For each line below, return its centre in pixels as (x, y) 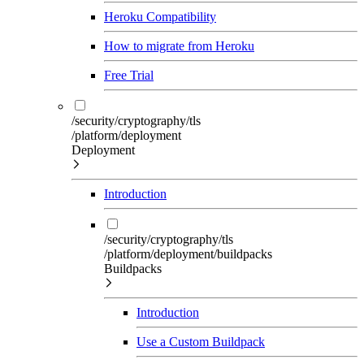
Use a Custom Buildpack (201, 341)
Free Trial (129, 75)
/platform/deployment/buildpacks (188, 253)
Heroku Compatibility (160, 16)
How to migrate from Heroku (179, 45)
